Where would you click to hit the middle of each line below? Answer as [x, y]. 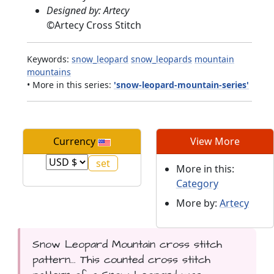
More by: [198, 203]
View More [215, 142]
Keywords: [49, 59]
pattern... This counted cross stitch [121, 260]
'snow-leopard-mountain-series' [181, 85]
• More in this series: [70, 85]
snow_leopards [161, 59]
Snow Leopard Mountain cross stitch [127, 245]
